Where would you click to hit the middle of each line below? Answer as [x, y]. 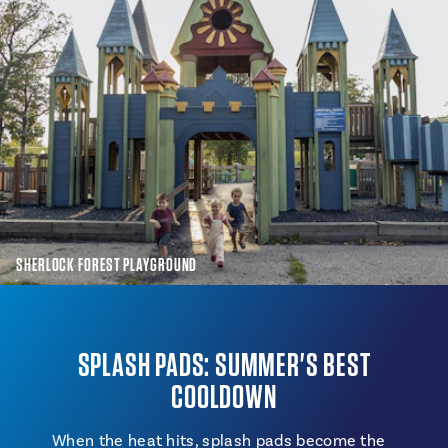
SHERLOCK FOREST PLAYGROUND [107, 264]
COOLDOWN [224, 396]
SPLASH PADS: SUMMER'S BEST [224, 364]
